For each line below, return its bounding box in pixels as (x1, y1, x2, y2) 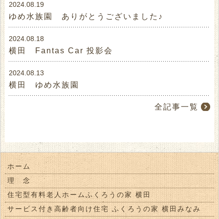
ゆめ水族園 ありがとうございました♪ (9, 12, 164, 21)
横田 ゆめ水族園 (9, 81, 80, 89)
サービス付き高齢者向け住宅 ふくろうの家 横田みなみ (7, 205, 201, 213)
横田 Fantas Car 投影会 (9, 46, 113, 55)
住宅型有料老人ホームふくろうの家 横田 (7, 191, 151, 199)
